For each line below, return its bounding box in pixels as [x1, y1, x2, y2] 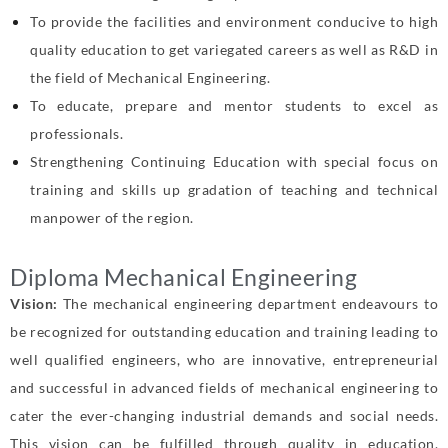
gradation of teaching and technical [187, 180, 438, 198]
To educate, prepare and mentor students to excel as [30, 96, 438, 114]
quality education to [30, 40, 170, 58]
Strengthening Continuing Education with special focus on [30, 152, 438, 170]
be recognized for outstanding [10, 322, 216, 340]
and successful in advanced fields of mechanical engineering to [10, 378, 438, 396]
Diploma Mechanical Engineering [10, 262, 357, 291]
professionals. [30, 124, 123, 142]
